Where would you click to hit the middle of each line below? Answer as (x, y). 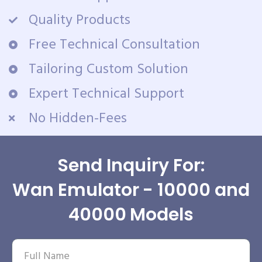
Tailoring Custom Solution (108, 69)
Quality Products (79, 20)
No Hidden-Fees (77, 118)
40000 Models (131, 214)
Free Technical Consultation (114, 45)
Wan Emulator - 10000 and (131, 190)
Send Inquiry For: (131, 165)
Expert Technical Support (106, 94)
